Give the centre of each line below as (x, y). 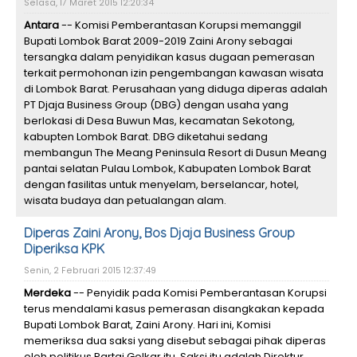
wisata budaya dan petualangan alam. (125, 200)
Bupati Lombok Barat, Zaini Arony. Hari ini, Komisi (147, 325)
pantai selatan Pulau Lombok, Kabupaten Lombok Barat (167, 169)
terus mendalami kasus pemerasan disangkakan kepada (174, 309)
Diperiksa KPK (64, 249)
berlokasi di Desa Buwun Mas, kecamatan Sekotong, (159, 121)
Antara (41, 25)
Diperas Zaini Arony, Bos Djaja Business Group (159, 233)
